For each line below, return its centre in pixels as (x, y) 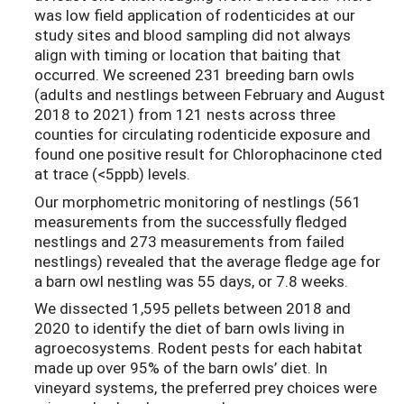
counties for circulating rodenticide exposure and (202, 134)
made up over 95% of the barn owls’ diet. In (181, 368)
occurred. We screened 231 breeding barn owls (194, 75)
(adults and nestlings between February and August (210, 95)
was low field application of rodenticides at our (195, 15)
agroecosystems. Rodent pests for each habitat (198, 348)
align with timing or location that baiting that (188, 55)
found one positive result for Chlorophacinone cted (208, 154)
